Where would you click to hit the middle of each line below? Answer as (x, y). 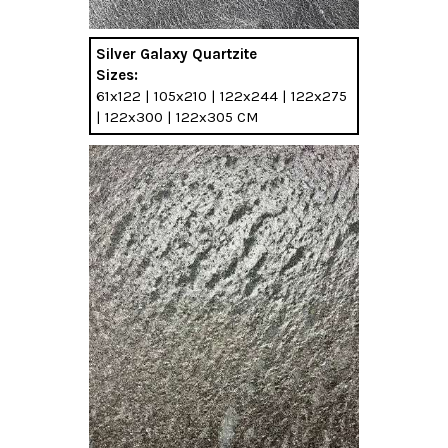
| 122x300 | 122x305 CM (177, 117)
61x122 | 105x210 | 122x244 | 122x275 (221, 96)
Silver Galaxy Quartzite (176, 54)
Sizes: (117, 75)
